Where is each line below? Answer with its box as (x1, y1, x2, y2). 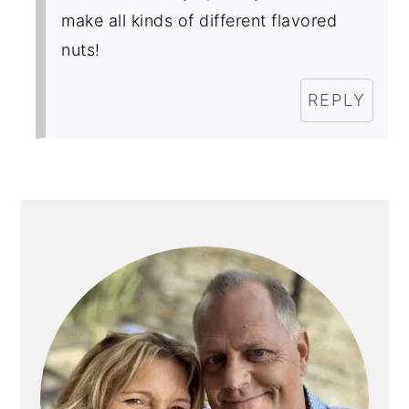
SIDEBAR (19, 230, 154, 263)
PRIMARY (19, 198, 162, 231)
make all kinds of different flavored (61, 10, 338, 30)
